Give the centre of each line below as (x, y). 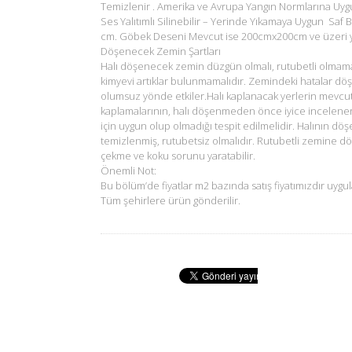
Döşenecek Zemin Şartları (161, 51)
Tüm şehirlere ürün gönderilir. (170, 200)
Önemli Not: (128, 170)
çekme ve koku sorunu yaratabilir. (178, 155)
